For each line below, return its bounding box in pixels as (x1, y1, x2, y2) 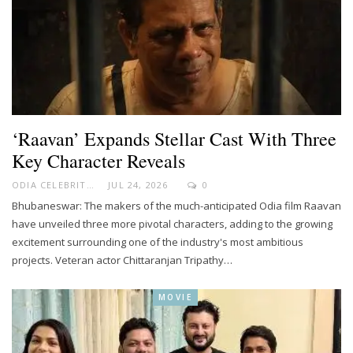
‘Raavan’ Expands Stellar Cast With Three (12, 125, 336, 151)
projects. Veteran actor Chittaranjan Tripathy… (12, 252, 232, 267)
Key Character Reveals (12, 147, 185, 173)
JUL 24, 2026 (108, 178, 169, 191)
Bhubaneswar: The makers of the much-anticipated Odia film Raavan (12, 198, 341, 213)
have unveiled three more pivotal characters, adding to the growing (12, 216, 333, 231)
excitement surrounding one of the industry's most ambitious (12, 234, 303, 249)
